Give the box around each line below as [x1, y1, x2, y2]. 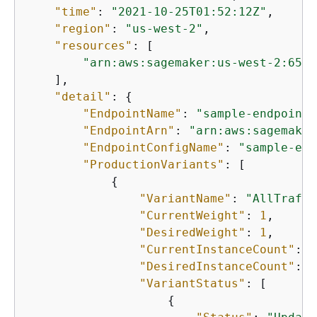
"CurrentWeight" [139, 208, 246, 222]
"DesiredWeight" [139, 225, 246, 239]
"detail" [54, 89, 111, 103]
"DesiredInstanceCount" [139, 259, 295, 273]
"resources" [54, 38, 132, 52]
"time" [54, 4, 97, 18]
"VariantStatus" [139, 276, 246, 290]
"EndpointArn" [83, 123, 175, 137]
